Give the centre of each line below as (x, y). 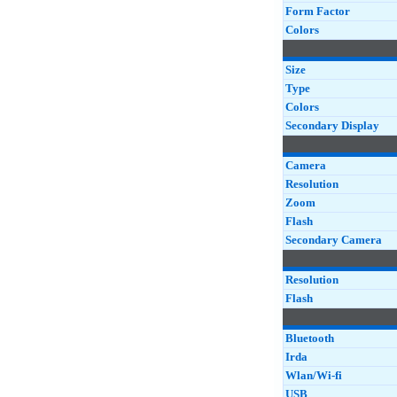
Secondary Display (332, 125)
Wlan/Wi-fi (314, 375)
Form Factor (318, 11)
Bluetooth (310, 338)
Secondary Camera (334, 240)
